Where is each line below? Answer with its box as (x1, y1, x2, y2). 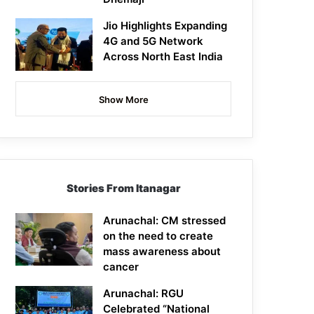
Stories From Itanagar (66, 182, 181, 196)
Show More (98, 94, 149, 106)
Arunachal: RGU (103, 287, 184, 301)
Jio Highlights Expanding (103, 19, 228, 33)
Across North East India (103, 50, 224, 64)
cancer (103, 260, 139, 274)
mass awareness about (103, 245, 221, 259)
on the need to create (103, 229, 214, 243)
